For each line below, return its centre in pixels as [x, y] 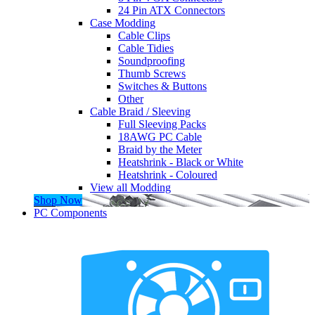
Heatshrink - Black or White [181, 162]
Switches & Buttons [162, 86]
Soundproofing [152, 61]
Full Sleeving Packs [162, 124]
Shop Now [58, 200]
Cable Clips [144, 36]
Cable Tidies [146, 49]
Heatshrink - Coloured [168, 175]
